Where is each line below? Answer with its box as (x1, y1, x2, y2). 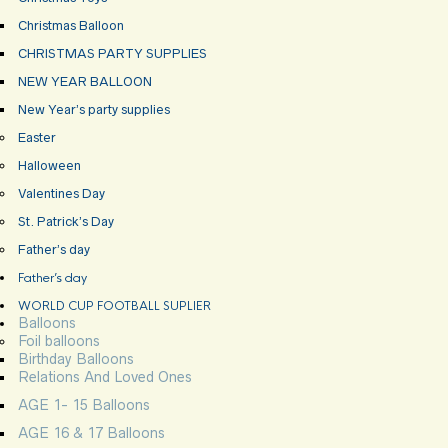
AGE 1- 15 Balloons (18, 396, 150, 413)
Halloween (18, 157, 81, 173)
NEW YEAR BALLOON (18, 73, 152, 89)
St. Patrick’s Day (18, 213, 114, 229)
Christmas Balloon (18, 17, 124, 33)
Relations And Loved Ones (18, 368, 192, 385)
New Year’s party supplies (18, 101, 170, 117)
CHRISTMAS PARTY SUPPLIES (18, 45, 207, 61)
